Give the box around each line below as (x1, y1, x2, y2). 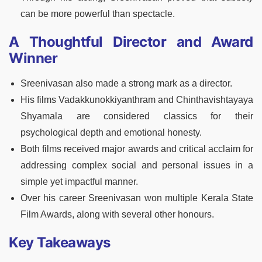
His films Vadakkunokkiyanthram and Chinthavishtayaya (20, 95, 253, 105)
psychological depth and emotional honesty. (20, 127, 202, 138)
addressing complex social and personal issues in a (20, 160, 253, 171)
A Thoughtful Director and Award (9, 33, 253, 51)
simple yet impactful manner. (20, 177, 138, 187)
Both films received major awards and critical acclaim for (20, 144, 253, 154)
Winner (9, 50, 58, 67)
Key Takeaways (9, 234, 111, 251)
